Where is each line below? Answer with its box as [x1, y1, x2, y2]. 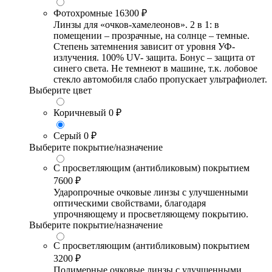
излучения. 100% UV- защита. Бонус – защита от [53, 52, 255, 63]
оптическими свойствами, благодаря [53, 198, 206, 209]
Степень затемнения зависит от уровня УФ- [53, 41, 235, 52]
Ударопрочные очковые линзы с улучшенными [53, 187, 248, 198]
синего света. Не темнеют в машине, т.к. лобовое [53, 63, 257, 74]
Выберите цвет [29, 85, 92, 96]
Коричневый [53, 107, 106, 118]
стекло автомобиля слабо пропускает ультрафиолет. [53, 74, 267, 85]
